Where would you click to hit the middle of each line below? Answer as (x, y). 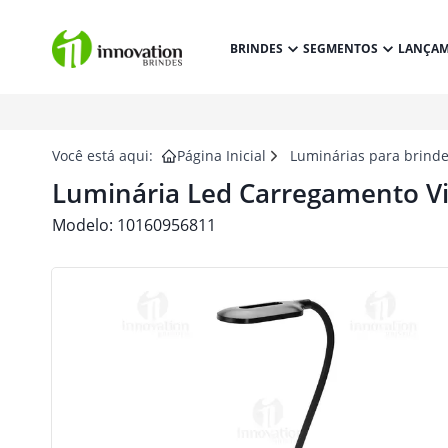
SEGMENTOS (340, 48)
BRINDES (256, 48)
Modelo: (84, 225)
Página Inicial (221, 155)
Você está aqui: (102, 155)
